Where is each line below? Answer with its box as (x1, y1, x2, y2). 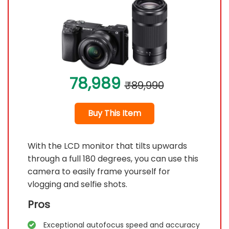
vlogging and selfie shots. (28, 178, 128, 190)
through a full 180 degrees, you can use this (28, 152, 199, 165)
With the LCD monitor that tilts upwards (28, 140, 188, 152)
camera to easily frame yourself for (28, 165, 171, 177)
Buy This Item (88, 107, 141, 119)
